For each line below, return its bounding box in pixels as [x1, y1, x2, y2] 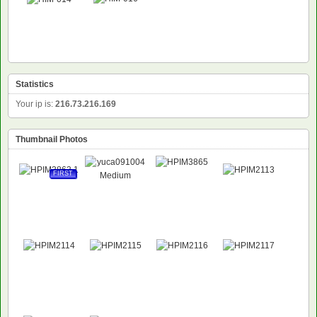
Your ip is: [16, 98, 55, 109]
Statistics [16, 79, 54, 89]
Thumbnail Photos [16, 134, 88, 144]
